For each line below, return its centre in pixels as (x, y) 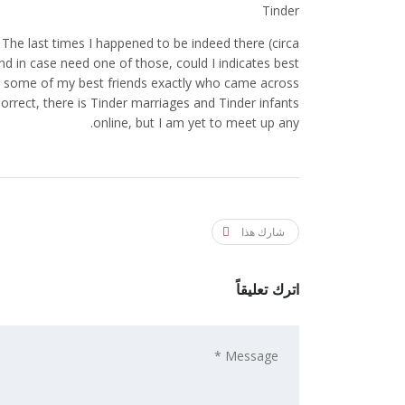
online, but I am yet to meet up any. (196, 123)
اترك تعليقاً (268, 290)
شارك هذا (263, 232)
